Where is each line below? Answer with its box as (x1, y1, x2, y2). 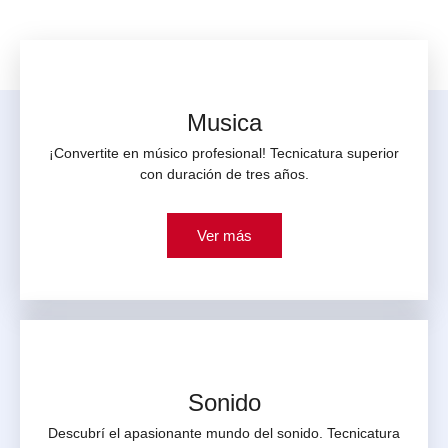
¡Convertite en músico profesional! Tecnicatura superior (49, 144, 399, 161)
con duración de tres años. (139, 165, 309, 182)
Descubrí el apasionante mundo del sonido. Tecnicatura (48, 424, 400, 441)
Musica (186, 108, 262, 136)
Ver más (196, 226, 252, 244)
